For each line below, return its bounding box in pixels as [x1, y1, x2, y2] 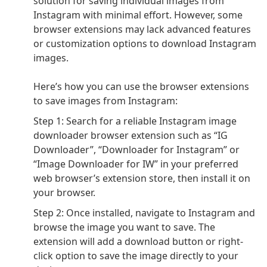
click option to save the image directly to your [33, 249, 238, 263]
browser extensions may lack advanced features [33, 23, 251, 36]
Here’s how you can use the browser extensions [33, 80, 249, 94]
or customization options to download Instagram [33, 37, 256, 51]
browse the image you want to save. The [33, 221, 215, 234]
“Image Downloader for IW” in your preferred [33, 157, 238, 171]
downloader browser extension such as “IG [33, 129, 228, 142]
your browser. [33, 186, 95, 200]
